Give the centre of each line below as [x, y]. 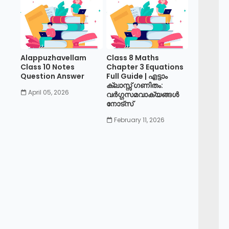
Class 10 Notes [48, 67]
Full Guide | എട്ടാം [137, 76]
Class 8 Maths [132, 58]
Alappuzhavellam [53, 58]
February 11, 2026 [139, 120]
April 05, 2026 [49, 92]
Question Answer [52, 76]
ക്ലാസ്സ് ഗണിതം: [134, 85]
